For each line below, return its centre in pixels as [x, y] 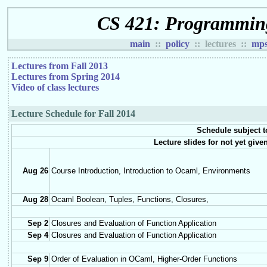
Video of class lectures [55, 88]
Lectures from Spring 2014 [66, 77]
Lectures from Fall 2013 [60, 66]
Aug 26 [36, 171]
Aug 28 [36, 200]
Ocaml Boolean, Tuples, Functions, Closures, [130, 200]
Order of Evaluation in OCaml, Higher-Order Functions [145, 259]
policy [178, 44]
